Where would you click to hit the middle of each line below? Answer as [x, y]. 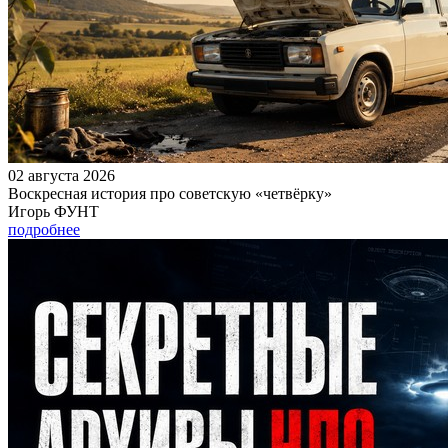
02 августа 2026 [61, 175]
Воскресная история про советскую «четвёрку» [170, 193]
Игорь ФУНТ [53, 211]
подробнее [44, 229]
